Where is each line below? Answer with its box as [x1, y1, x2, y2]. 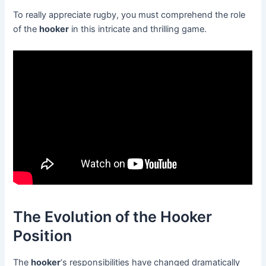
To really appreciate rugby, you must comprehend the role [13, 9, 246, 21]
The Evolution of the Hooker [13, 207, 213, 226]
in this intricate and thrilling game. [69, 24, 207, 35]
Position [13, 226, 72, 245]
